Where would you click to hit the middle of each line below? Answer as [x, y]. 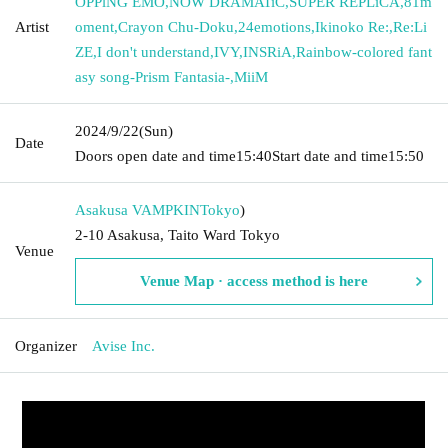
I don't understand [153, 51]
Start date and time [330, 155]
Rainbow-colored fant [364, 51]
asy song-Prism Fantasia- [152, 76]
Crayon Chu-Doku [176, 26]
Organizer [46, 345]
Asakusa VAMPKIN [137, 209]
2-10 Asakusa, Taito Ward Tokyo [177, 234]
